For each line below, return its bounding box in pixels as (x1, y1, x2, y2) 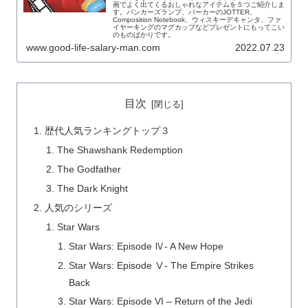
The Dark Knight (56, 183, 128, 195)
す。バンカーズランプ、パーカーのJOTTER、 (112, 8, 256, 16)
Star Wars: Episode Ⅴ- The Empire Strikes (68, 259, 254, 271)
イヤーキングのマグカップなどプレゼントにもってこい (112, 23, 285, 31)
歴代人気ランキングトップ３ (45, 125, 170, 137)
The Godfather (56, 164, 121, 175)
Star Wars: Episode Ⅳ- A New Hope (68, 240, 223, 252)
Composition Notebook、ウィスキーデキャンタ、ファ (112, 15, 281, 23)
